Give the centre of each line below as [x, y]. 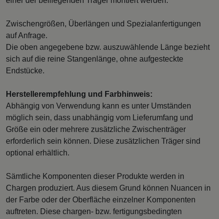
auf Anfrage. [27, 35]
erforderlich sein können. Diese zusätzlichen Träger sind [103, 141]
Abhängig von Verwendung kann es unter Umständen [99, 106]
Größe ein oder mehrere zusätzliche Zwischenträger [96, 129]
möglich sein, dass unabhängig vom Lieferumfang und [99, 117]
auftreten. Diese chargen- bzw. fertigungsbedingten [94, 211]
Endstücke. [25, 70]
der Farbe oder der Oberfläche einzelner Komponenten [101, 199]
